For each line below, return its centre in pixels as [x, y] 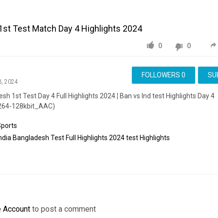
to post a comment [63, 209]
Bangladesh [31, 138]
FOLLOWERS [161, 75]
